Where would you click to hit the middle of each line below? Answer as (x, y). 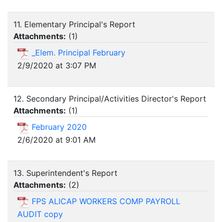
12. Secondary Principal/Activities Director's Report (110, 99)
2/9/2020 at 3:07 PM (57, 65)
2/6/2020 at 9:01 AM (56, 139)
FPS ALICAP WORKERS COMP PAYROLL (106, 201)
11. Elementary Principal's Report (74, 25)
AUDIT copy (40, 214)
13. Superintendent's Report (65, 173)
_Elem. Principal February (79, 53)
